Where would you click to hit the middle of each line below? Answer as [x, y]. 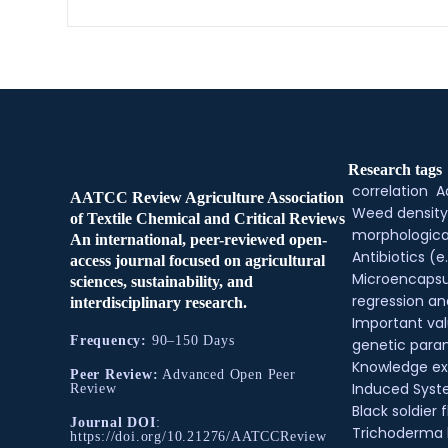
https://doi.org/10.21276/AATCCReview [203, 436]
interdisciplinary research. [158, 302]
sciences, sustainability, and [161, 281]
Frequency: [108, 340]
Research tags [394, 169]
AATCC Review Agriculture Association [207, 197]
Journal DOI [113, 422]
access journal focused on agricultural [197, 260]
